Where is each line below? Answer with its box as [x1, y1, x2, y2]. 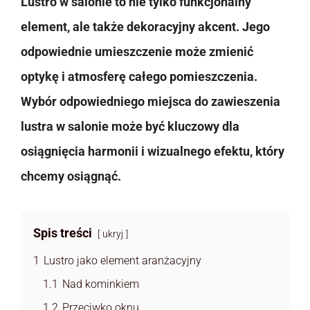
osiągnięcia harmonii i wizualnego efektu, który [21, 144, 284, 159]
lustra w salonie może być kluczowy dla [21, 119, 239, 134]
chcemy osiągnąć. [21, 169, 121, 184]
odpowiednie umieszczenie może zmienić [21, 44, 253, 60]
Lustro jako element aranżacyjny [44, 254, 201, 268]
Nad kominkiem [62, 277, 139, 291]
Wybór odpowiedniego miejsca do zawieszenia [21, 94, 280, 109]
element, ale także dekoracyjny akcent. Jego [21, 19, 270, 35]
